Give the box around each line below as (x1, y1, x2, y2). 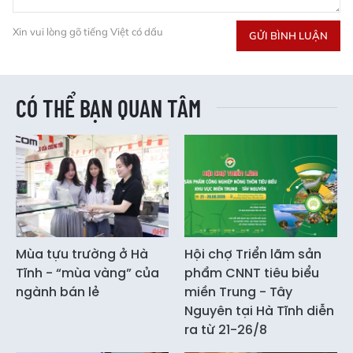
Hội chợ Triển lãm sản (184, 244, 321, 263)
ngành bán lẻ (16, 282, 99, 301)
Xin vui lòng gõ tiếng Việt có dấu (13, 25, 163, 39)
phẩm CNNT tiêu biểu (184, 263, 319, 282)
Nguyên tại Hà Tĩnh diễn (184, 301, 334, 320)
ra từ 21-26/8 (184, 320, 267, 339)
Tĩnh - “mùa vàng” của (16, 263, 159, 282)
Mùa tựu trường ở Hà (16, 244, 148, 263)
